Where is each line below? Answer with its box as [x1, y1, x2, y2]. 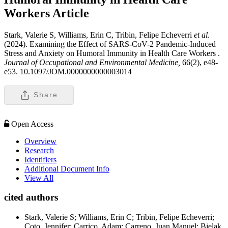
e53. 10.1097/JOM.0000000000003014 [4, 67, 132, 76]
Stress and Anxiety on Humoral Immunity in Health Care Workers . [4, 48, 220, 58]
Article [52, 6, 89, 20]
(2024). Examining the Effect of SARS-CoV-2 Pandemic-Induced [4, 39, 216, 48]
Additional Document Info [24, 164, 109, 173]
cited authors [4, 192, 58, 203]
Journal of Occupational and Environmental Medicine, [4, 58, 182, 67]
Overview [24, 136, 56, 146]
